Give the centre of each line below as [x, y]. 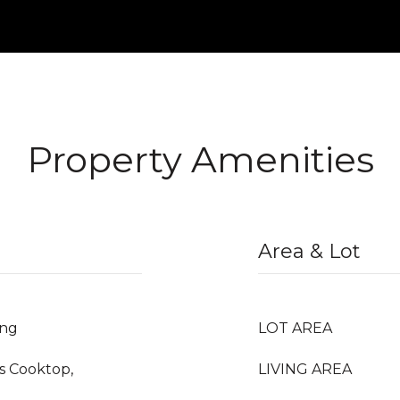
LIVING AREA [305, 369]
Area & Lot [309, 251]
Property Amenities [200, 159]
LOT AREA [295, 328]
